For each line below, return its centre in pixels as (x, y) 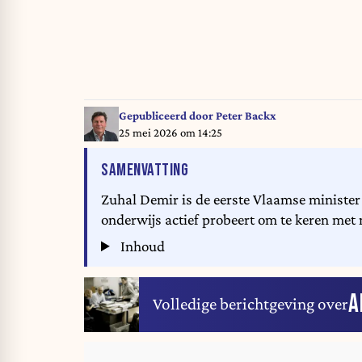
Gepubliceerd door (167, 115)
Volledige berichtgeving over (250, 304)
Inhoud (141, 246)
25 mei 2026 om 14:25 (170, 132)
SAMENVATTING (145, 170)
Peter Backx (246, 115)
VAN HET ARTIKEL (236, 170)
